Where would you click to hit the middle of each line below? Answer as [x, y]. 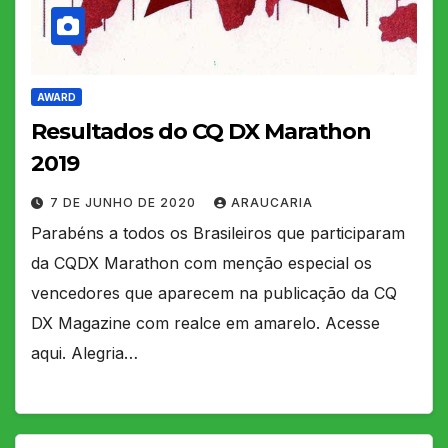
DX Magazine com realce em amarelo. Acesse [205, 322]
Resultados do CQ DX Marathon [201, 131]
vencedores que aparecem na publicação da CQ [214, 292]
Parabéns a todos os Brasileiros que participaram [218, 232]
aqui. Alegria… [84, 352]
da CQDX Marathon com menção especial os [201, 262]
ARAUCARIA [272, 202]
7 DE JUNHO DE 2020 [125, 202]
